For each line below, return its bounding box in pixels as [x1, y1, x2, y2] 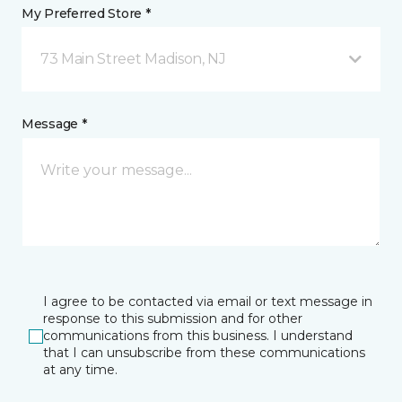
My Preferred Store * [22, 5, 151, 22]
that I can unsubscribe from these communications [43, 345, 365, 361]
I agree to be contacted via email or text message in [43, 293, 372, 310]
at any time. [43, 362, 118, 378]
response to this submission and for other [43, 310, 302, 327]
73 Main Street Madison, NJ [40, 50, 226, 67]
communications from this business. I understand [43, 328, 353, 344]
